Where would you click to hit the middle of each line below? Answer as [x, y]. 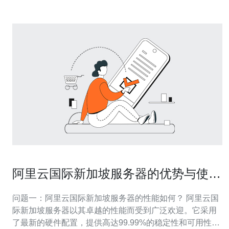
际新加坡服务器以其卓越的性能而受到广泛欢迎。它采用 [114, 210]
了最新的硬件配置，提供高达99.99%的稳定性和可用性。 [116, 223]
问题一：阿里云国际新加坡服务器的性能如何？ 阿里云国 [116, 198]
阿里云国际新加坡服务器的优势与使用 [117, 174]
